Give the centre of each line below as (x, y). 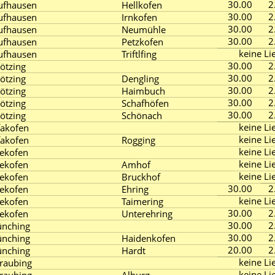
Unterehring (147, 214)
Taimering (142, 201)
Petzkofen (142, 42)
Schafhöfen (145, 103)
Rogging (138, 140)
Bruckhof (141, 177)
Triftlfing (139, 54)
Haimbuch (143, 91)
